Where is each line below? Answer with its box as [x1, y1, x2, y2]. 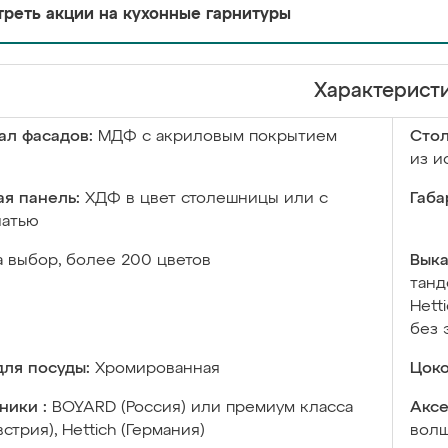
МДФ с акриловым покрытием [98, 129, 337, 145]
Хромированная [95, 361, 220, 377]
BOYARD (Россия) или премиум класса [52, 400, 353, 416]
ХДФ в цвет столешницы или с [85, 191, 328, 207]
